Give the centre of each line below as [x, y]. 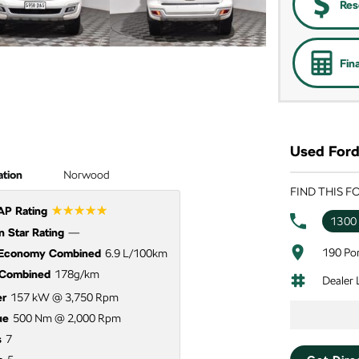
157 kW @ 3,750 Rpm [64, 297]
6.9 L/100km [136, 253]
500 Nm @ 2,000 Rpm [67, 318]
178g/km [77, 274]
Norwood [86, 175]
